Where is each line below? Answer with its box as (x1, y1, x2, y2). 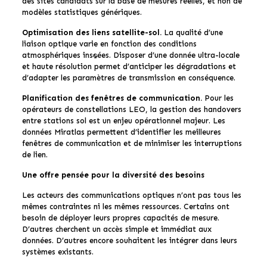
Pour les (201, 93, 234, 103)
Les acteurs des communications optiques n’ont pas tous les (21, 190, 241, 200)
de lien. (21, 150, 48, 159)
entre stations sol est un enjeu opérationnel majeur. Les (21, 116, 225, 125)
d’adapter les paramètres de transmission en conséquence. (21, 73, 235, 82)
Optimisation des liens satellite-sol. (21, 27, 162, 37)
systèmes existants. (21, 247, 94, 256)
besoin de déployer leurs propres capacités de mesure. (21, 213, 219, 222)
